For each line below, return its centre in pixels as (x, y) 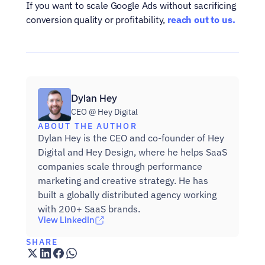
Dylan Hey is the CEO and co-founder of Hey (131, 138)
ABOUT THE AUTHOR (88, 126)
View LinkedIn (66, 220)
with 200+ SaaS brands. (89, 209)
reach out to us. (201, 20)
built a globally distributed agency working (127, 195)
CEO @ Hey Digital (104, 112)
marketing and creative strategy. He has (123, 180)
